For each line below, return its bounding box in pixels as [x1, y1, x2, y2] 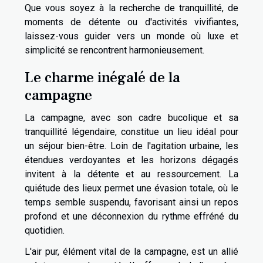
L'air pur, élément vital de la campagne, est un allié [25, 246, 238, 258]
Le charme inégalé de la [25, 68, 180, 87]
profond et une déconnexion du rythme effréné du [25, 211, 238, 222]
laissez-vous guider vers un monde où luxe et [25, 31, 238, 42]
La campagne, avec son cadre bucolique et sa [25, 112, 238, 124]
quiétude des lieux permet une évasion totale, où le [25, 183, 238, 194]
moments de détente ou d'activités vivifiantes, [25, 16, 238, 28]
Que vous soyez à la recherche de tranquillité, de [25, 2, 238, 14]
